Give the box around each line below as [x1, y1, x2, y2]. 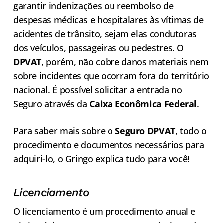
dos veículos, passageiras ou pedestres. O [13, 41, 184, 54]
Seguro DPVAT [115, 124, 175, 137]
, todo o [175, 124, 207, 137]
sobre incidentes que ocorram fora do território [13, 69, 209, 82]
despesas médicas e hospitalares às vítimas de [13, 13, 204, 26]
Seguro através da [13, 97, 90, 110]
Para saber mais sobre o [13, 124, 115, 137]
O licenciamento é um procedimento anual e [13, 205, 196, 217]
